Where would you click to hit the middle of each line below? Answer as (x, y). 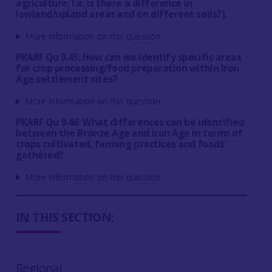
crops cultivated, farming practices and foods (120, 144)
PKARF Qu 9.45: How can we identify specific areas (128, 57)
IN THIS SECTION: (65, 217)
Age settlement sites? (66, 79)
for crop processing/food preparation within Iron (127, 68)
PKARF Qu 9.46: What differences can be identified (130, 122)
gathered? (39, 155)
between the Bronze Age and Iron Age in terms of (129, 133)
